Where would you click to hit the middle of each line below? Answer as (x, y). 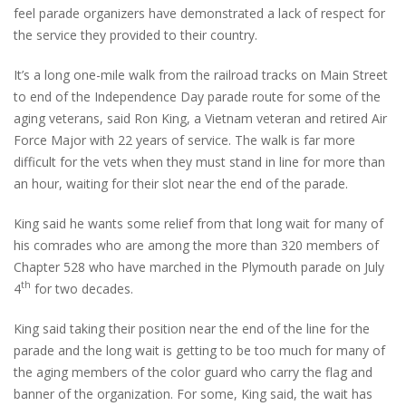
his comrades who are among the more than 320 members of (196, 245)
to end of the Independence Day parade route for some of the (197, 96)
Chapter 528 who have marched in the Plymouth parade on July (199, 266)
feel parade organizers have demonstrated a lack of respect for (199, 13)
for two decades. (82, 288)
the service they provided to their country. (135, 34)
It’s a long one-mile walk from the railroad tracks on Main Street (201, 74)
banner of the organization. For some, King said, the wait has (193, 393)
